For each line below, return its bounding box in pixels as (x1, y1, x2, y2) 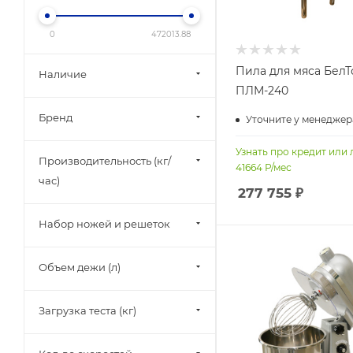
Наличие (39, 68, 87, 80)
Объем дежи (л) (39, 261, 121, 273)
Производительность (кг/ (39, 154, 171, 167)
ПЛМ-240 (236, 84, 288, 98)
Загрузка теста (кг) (39, 304, 136, 317)
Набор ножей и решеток (39, 217, 170, 230)
